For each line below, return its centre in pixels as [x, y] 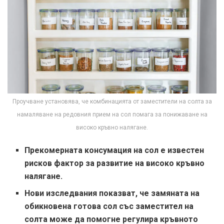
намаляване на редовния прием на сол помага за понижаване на [112, 114]
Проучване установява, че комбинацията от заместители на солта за [112, 101]
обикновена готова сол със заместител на [109, 206]
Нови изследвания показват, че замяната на [112, 193]
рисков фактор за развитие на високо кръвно [115, 163]
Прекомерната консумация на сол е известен [114, 150]
